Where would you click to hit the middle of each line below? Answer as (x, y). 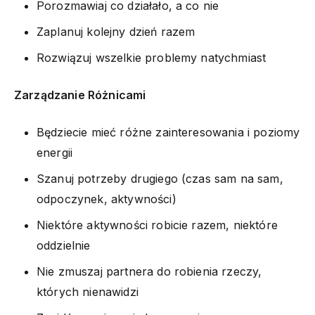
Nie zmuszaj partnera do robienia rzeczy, (149, 271)
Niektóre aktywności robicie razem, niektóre (157, 225)
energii (55, 152)
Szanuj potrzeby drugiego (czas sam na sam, (160, 178)
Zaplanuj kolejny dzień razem (116, 31)
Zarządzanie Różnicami (80, 95)
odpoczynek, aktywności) (107, 199)
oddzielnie (64, 245)
